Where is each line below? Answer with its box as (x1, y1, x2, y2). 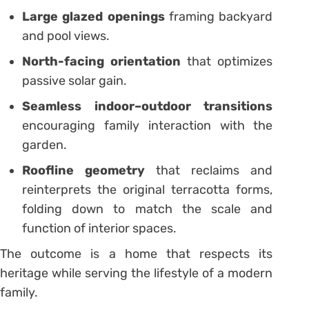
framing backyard (164, 9, 273, 25)
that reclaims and (145, 163, 273, 179)
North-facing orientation (22, 54, 181, 70)
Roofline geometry (22, 163, 146, 179)
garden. (22, 137, 67, 153)
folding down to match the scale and (22, 201, 273, 217)
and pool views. (22, 28, 110, 44)
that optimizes (181, 54, 273, 70)
